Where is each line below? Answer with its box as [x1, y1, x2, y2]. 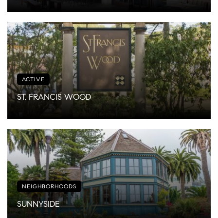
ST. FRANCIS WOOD [17, 92, 91, 103]
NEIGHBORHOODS [22, 182, 76, 190]
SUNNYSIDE [17, 199, 59, 210]
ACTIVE [22, 75, 45, 83]
